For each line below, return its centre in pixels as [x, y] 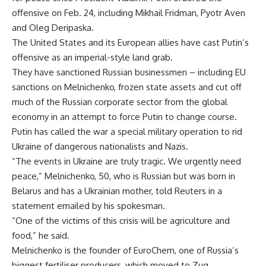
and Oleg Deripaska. [53, 27]
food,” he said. [41, 235]
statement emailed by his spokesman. [88, 205]
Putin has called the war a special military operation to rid [127, 131]
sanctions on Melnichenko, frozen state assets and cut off [127, 87]
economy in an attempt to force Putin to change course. [124, 116]
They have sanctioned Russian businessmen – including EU [129, 72]
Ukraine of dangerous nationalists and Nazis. [100, 146]
